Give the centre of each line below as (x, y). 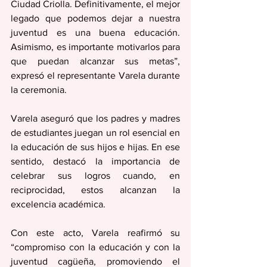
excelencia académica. (58, 204)
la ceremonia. (39, 90)
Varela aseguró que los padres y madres (95, 119)
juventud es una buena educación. (95, 33)
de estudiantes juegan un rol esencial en (95, 133)
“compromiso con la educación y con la (95, 247)
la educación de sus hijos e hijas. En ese (95, 147)
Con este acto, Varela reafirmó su (95, 233)
